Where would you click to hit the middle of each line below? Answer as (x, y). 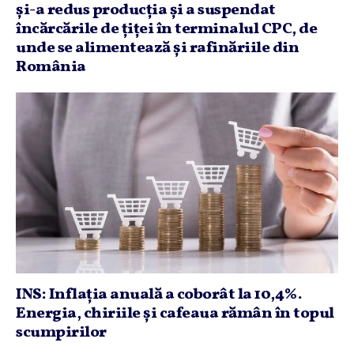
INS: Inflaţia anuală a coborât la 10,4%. (158, 295)
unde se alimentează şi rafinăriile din (157, 48)
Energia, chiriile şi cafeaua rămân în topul (175, 314)
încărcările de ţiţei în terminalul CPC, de (166, 29)
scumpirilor (61, 333)
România (51, 67)
